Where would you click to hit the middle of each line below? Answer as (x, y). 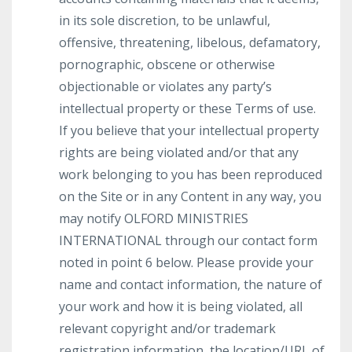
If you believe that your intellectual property (189, 130)
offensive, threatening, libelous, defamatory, (190, 42)
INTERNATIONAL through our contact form (188, 240)
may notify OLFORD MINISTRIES (154, 218)
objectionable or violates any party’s (165, 86)
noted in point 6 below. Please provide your (186, 262)
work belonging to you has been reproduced (191, 174)
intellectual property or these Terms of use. (187, 108)
